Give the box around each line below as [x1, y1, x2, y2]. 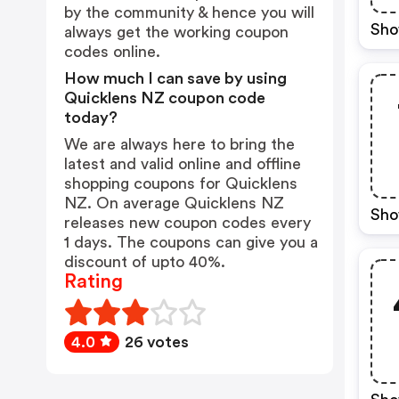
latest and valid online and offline [64, 156, 301, 172]
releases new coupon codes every [64, 215, 311, 231]
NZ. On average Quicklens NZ [64, 195, 284, 211]
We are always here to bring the [64, 136, 295, 152]
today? [64, 110, 118, 126]
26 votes [125, 334, 189, 350]
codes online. [64, 44, 160, 60]
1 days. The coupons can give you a [64, 234, 318, 250]
